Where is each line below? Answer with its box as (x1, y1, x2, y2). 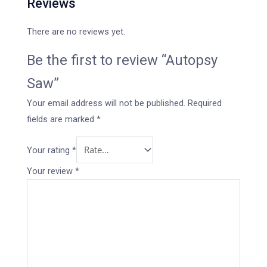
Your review (27, 165, 75, 176)
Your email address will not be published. (27, 97, 185, 108)
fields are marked (27, 113, 97, 125)
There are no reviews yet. (27, 26, 125, 38)
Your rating (27, 144, 72, 156)
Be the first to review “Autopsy (27, 51, 218, 69)
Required (188, 97, 222, 108)
